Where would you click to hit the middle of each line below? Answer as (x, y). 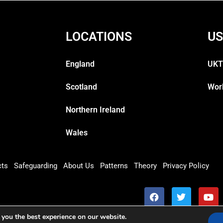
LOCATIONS (99, 37)
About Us (79, 166)
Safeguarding (36, 166)
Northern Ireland (95, 110)
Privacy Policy (186, 166)
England (80, 64)
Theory (145, 166)
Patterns (114, 166)
